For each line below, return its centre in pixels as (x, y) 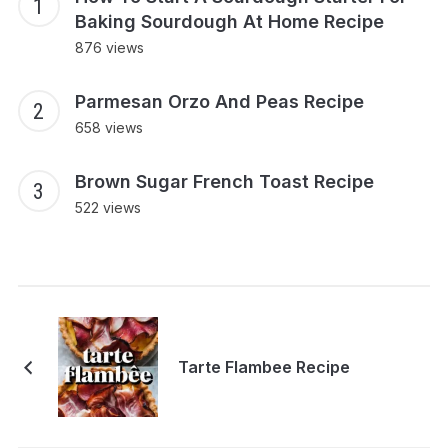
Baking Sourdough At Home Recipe (229, 22)
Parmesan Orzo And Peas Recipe (219, 102)
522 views (107, 208)
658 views (108, 128)
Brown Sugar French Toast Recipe (224, 182)
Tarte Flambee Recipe (263, 367)
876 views (109, 48)
